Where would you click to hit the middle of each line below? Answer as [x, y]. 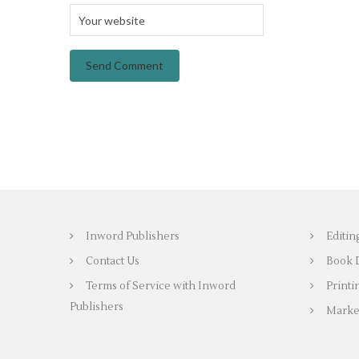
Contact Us [113, 261]
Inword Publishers [133, 236]
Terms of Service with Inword [161, 286]
